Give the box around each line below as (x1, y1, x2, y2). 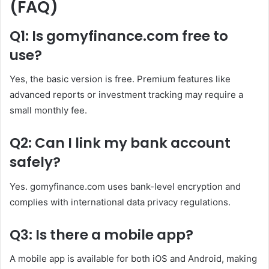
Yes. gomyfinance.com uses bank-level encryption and (10, 180, 241, 192)
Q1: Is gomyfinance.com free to (10, 26, 228, 46)
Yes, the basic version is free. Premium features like (10, 73, 231, 85)
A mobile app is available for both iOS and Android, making (10, 253, 257, 265)
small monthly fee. (10, 104, 87, 116)
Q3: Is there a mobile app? (10, 225, 193, 244)
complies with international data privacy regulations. (10, 196, 231, 208)
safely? (10, 153, 61, 172)
